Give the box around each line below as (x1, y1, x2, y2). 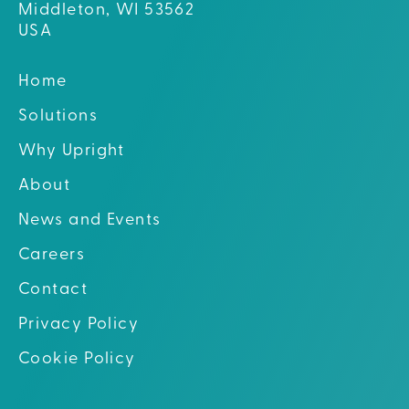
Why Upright (18, 142, 125, 160)
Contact (18, 280, 89, 299)
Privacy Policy (18, 315, 140, 333)
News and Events (18, 211, 162, 229)
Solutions (18, 107, 98, 125)
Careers (18, 246, 86, 264)
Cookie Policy (18, 350, 136, 368)
